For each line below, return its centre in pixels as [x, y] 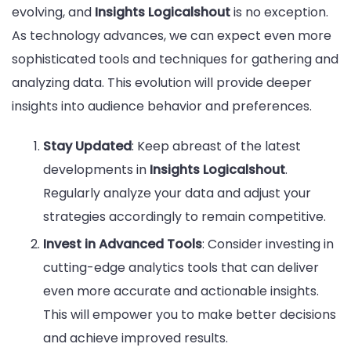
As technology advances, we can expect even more [172, 35]
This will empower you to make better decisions [190, 315]
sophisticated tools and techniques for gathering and [175, 59]
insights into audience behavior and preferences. [162, 106]
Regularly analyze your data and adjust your [177, 194]
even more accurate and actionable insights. [181, 291]
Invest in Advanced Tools [123, 244]
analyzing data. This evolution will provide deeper [162, 82]
